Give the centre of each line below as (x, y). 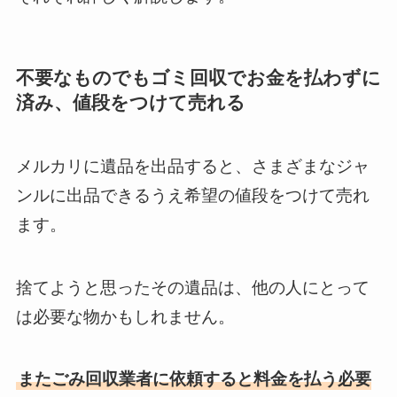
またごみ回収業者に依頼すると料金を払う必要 (194, 379)
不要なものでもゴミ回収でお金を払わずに (198, 77)
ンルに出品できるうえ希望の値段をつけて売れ (192, 196)
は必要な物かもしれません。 (125, 316)
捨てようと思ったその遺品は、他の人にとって (192, 287)
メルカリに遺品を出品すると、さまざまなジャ (192, 167)
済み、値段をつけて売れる (130, 102)
